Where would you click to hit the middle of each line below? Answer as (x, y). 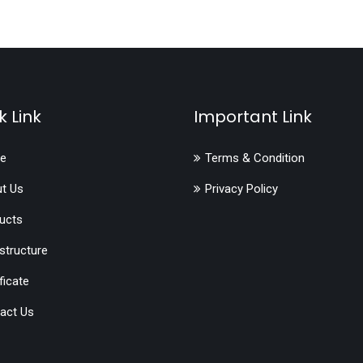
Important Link (253, 117)
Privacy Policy (241, 189)
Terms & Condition (255, 158)
